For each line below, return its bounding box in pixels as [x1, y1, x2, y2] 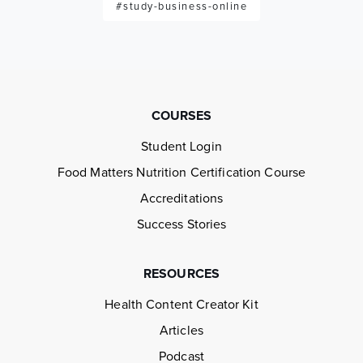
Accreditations [139, 190, 224, 207]
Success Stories [136, 216, 227, 233]
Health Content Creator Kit [105, 297, 258, 314]
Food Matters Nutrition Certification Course [57, 164, 306, 181]
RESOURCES [143, 266, 220, 283]
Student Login [141, 139, 222, 156]
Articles [159, 322, 204, 340]
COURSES [151, 108, 212, 125]
